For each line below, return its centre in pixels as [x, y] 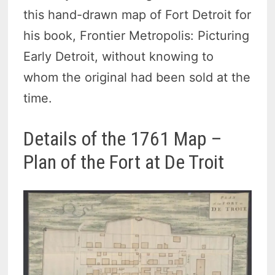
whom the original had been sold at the [137, 78]
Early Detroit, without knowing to [119, 57]
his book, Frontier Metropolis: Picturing [137, 36]
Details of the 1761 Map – [125, 139]
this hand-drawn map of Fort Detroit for [137, 15]
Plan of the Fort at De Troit [124, 162]
